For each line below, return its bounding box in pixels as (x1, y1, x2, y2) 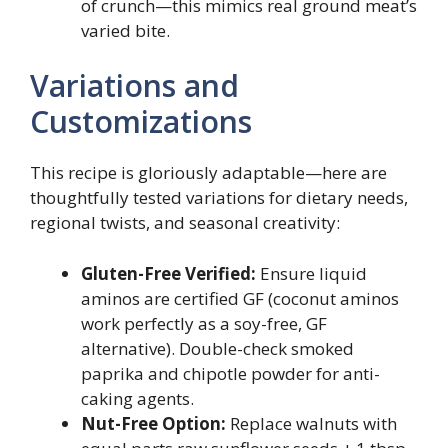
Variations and (30, 65, 239, 106)
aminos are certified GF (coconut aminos (81, 286, 399, 310)
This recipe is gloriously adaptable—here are (30, 161, 387, 184)
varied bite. (81, 18, 170, 42)
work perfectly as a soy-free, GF (81, 311, 327, 335)
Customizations (30, 101, 252, 142)
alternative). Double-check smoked (81, 336, 354, 360)
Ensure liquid (256, 261, 367, 285)
